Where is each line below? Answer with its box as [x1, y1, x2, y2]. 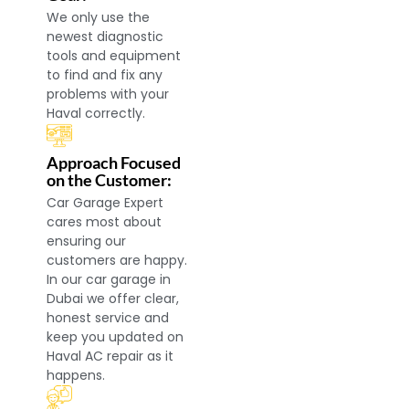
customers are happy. [47, 251, 188, 270]
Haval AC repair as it [47, 347, 174, 366]
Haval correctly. [47, 103, 146, 122]
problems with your [47, 84, 170, 103]
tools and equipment [47, 46, 182, 65]
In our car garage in [47, 270, 172, 289]
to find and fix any [47, 65, 163, 84]
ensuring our [47, 232, 127, 251]
